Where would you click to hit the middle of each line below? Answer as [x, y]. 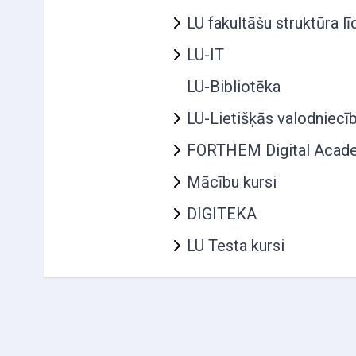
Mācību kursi [232, 182]
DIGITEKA [222, 214]
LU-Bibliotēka [234, 87]
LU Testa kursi [236, 246]
